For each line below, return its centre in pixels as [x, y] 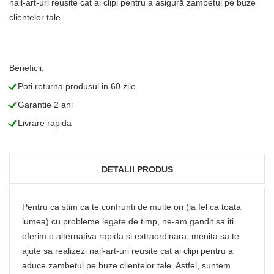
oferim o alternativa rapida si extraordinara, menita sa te [131, 236]
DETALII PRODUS [137, 170]
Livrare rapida [43, 123]
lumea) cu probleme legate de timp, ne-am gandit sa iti [128, 222]
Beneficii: [27, 68]
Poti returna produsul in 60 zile [76, 87]
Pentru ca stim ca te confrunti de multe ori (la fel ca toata [131, 207]
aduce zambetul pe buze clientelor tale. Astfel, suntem [126, 266]
